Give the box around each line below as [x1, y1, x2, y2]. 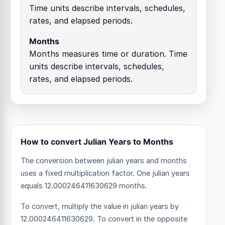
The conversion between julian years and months [21, 156, 187, 165]
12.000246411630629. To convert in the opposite [21, 214, 187, 223]
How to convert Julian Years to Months [21, 136, 173, 147]
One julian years [137, 168, 190, 178]
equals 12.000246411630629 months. [21, 181, 147, 190]
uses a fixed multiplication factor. [21, 168, 137, 178]
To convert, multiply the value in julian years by [21, 201, 179, 211]
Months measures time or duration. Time [29, 48, 187, 59]
